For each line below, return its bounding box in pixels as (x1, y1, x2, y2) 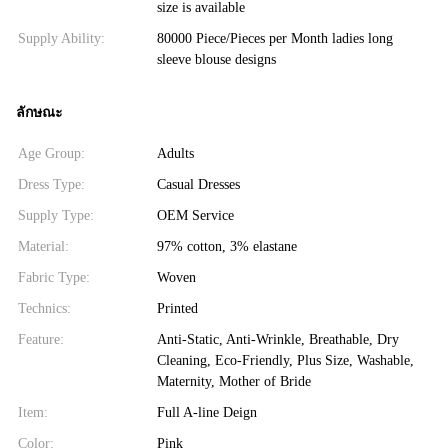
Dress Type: (18, 176, 85, 192)
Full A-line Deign (156, 404, 257, 420)
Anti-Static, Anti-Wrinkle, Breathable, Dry (156, 331, 399, 347)
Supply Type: (18, 207, 94, 223)
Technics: (18, 300, 71, 316)
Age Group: (18, 145, 85, 161)
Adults (156, 145, 194, 161)
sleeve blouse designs (156, 51, 276, 67)
